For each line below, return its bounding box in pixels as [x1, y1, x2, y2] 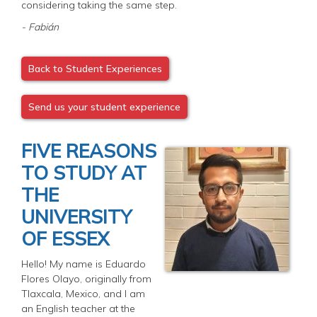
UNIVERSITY [21, 204, 132, 229]
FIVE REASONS [21, 138, 156, 163]
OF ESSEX [21, 226, 109, 250]
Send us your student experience [28, 100, 180, 113]
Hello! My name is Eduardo [21, 257, 146, 270]
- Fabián [21, 20, 59, 33]
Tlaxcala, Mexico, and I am [21, 287, 145, 300]
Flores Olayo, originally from [21, 272, 151, 285]
